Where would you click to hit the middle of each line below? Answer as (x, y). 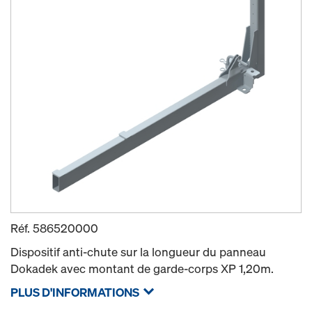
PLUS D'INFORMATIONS (75, 292)
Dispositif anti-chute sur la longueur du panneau (138, 252)
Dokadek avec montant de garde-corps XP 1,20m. (142, 268)
